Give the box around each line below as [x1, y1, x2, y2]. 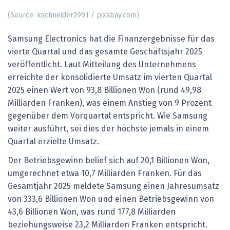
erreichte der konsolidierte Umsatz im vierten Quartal [8, 73, 212, 82]
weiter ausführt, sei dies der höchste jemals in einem [8, 124, 209, 133]
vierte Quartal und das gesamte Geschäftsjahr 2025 [8, 47, 202, 56]
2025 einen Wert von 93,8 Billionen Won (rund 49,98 [8, 86, 201, 94]
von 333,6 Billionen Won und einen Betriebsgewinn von [8, 195, 214, 204]
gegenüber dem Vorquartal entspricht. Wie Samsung [8, 111, 207, 120]
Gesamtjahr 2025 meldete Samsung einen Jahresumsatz [8, 182, 219, 191]
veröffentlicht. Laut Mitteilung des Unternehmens [8, 60, 196, 69]
